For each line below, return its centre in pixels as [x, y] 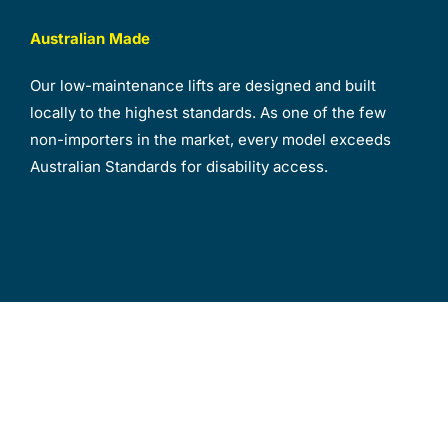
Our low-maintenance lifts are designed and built [202, 85]
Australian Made [89, 38]
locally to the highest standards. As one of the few [207, 112]
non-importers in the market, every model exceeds [210, 139]
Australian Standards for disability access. [178, 166]
